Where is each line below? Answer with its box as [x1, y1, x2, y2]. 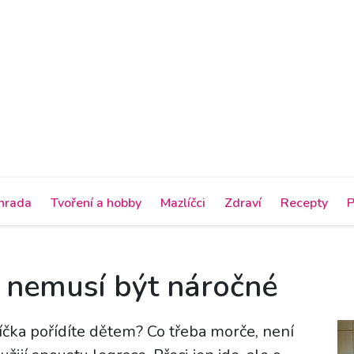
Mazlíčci [160, 194, 205, 212]
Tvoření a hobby [51, 194, 141, 212]
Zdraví [224, 194, 262, 212]
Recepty [281, 194, 328, 212]
